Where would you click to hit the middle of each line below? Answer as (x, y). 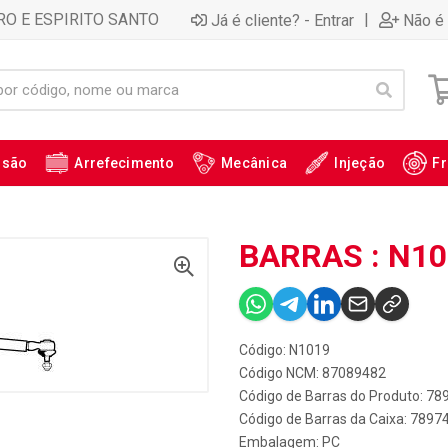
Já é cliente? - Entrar (282, 20)
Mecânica (254, 163)
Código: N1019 (284, 350)
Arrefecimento (124, 163)
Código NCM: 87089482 (312, 373)
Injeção (360, 163)
